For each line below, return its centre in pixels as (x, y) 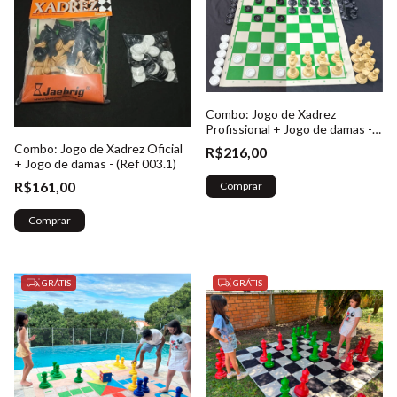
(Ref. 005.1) (237, 144)
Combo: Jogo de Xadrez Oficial (98, 149)
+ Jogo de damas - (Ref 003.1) (95, 164)
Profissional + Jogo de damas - (289, 129)
